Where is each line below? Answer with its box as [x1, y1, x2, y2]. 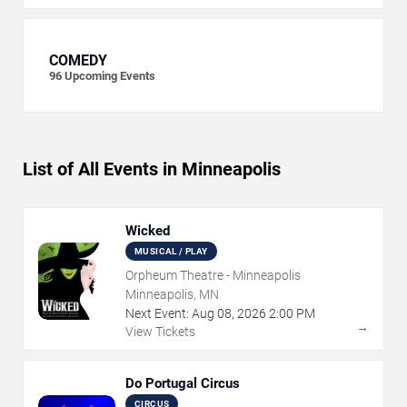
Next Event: [125, 306, 189, 322]
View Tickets [125, 324, 195, 340]
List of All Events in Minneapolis [23, 158, 281, 181]
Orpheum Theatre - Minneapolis [125, 268, 301, 283]
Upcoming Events [65, 69, 155, 84]
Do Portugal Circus [125, 375, 240, 392]
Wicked [125, 223, 170, 240]
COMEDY [49, 52, 107, 70]
